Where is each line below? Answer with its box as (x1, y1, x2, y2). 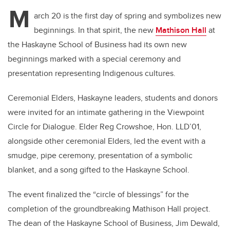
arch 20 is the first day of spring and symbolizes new (34, 10, 221, 22)
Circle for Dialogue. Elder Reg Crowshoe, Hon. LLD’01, (8, 121, 201, 133)
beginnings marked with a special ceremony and (8, 53, 181, 65)
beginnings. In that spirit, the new (34, 24, 156, 36)
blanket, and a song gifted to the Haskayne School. (8, 164, 191, 176)
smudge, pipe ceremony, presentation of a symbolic (8, 149, 193, 162)
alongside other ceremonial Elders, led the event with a (8, 135, 205, 147)
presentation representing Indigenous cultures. (8, 67, 178, 80)
